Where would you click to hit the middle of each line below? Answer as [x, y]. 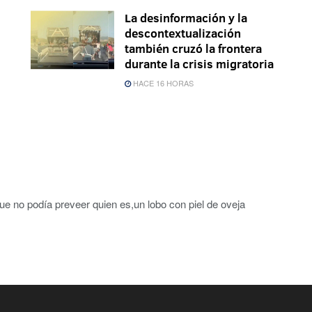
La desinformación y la [186, 17]
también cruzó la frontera [193, 48]
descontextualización [183, 33]
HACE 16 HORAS [162, 83]
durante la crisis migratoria [199, 63]
